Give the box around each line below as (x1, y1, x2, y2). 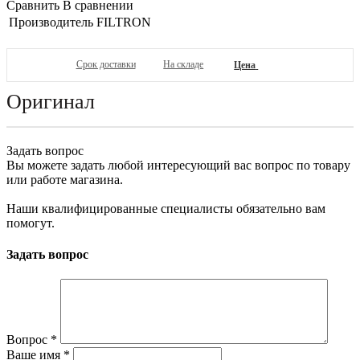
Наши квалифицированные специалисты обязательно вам (6, 201, 325, 215)
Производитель (9, 14, 93, 29)
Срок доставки (76, 59, 136, 71)
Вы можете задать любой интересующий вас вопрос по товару (6, 157, 350, 172)
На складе (163, 59, 204, 71)
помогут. (6, 215, 55, 230)
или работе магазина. (6, 172, 123, 186)
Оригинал (6, 89, 95, 113)
